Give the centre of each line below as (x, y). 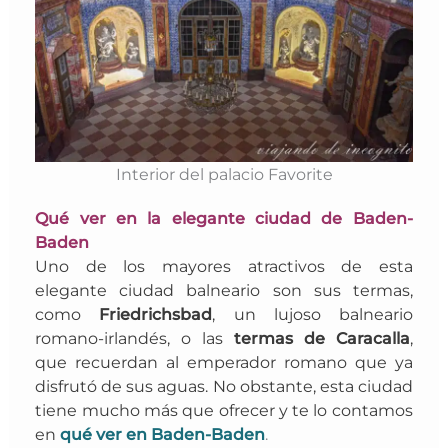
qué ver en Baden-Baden (163, 433)
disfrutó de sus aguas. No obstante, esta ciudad (224, 385)
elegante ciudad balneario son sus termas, (224, 289)
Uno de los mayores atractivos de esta (224, 265)
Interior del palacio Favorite (224, 173)
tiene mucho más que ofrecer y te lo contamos (224, 409)
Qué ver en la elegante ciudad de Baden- (224, 217)
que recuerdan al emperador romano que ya (224, 361)
